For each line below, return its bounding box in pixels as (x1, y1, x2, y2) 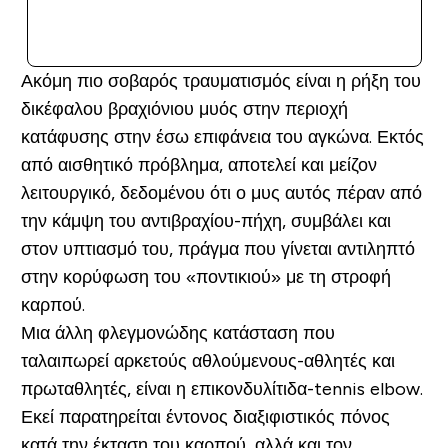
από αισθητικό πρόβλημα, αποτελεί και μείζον (20, 154, 377, 175)
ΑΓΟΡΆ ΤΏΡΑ (191, 25, 281, 42)
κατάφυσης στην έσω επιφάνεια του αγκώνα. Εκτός (20, 126, 424, 147)
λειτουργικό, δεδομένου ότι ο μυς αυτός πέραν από (20, 182, 422, 203)
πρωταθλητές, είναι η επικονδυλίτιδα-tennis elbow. (20, 378, 423, 399)
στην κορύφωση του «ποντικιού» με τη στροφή (20, 266, 391, 287)
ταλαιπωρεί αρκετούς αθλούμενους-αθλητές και (20, 350, 395, 371)
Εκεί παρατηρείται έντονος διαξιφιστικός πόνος (20, 406, 390, 427)
